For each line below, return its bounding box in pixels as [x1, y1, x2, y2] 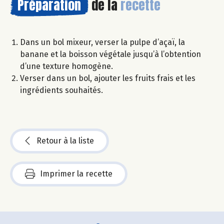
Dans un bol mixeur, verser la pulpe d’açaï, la [20, 37, 185, 47]
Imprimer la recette [40, 168, 112, 178]
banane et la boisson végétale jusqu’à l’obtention [20, 49, 201, 59]
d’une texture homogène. [20, 61, 113, 71]
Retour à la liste [36, 135, 94, 145]
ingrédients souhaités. [20, 85, 103, 95]
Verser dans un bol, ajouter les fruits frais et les [20, 73, 195, 83]
